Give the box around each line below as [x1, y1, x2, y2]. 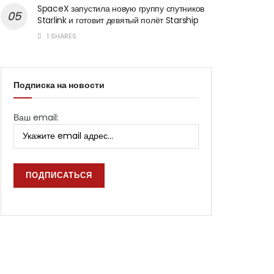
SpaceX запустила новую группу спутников [37, 2, 205, 15]
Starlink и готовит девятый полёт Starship [37, 13, 199, 26]
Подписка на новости [13, 78, 105, 91]
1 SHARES [45, 31, 76, 41]
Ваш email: [13, 111, 59, 124]
